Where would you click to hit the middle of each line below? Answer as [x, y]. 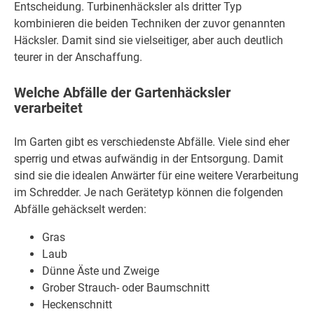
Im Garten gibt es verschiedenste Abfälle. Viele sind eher [152, 142]
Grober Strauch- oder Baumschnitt [126, 288]
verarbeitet [48, 108]
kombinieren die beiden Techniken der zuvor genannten [150, 24]
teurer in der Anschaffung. [78, 57]
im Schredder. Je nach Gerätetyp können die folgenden [149, 193]
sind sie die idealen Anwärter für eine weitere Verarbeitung [156, 176]
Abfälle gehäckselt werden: [80, 210]
